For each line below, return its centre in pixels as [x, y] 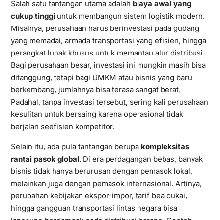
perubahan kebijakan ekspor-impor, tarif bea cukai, [99, 195]
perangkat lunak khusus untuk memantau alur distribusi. [108, 53]
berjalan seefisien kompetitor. [62, 126]
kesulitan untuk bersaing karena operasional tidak [97, 114]
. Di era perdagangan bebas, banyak [141, 159]
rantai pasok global [45, 159]
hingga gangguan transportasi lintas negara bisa [94, 208]
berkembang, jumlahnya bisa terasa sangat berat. [96, 89]
